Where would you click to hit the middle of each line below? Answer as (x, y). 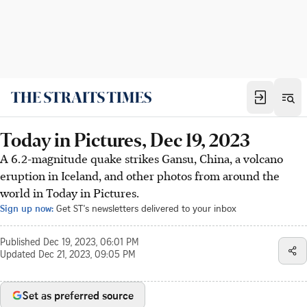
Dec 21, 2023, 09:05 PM (87, 256)
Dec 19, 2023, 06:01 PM (91, 243)
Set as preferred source (78, 295)
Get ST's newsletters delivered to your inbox (146, 208)
